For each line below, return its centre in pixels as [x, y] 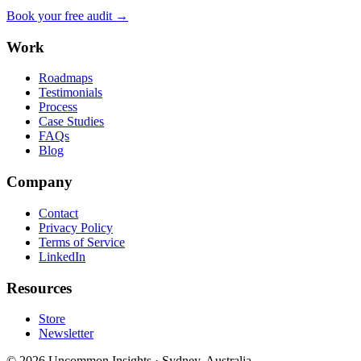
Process [58, 107]
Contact [58, 213]
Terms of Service [82, 242]
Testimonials [71, 93]
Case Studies [71, 122]
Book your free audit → [67, 16]
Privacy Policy [76, 227]
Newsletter [66, 334]
